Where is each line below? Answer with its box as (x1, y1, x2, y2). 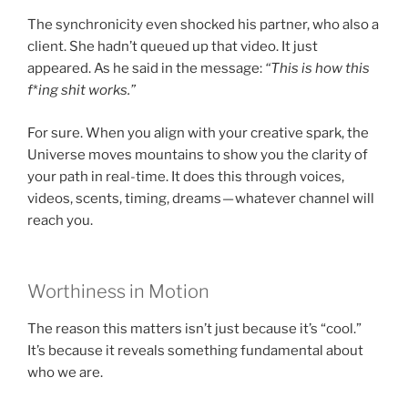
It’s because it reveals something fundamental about (27, 342, 363, 360)
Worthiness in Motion (27, 280, 209, 303)
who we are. (27, 364, 103, 382)
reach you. (27, 211, 93, 229)
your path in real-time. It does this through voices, (27, 168, 344, 185)
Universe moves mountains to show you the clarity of (27, 146, 368, 163)
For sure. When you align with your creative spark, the (27, 124, 369, 141)
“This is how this (265, 60, 370, 77)
